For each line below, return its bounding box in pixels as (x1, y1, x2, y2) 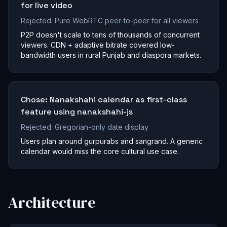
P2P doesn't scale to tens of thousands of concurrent (21, 30, 200, 40)
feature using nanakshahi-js (21, 106, 133, 118)
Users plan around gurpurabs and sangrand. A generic (21, 137, 203, 146)
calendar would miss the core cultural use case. (21, 147, 179, 156)
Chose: (21, 94, 50, 105)
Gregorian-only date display (55, 123, 148, 132)
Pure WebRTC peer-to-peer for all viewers (55, 16, 199, 25)
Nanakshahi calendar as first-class (50, 94, 187, 105)
